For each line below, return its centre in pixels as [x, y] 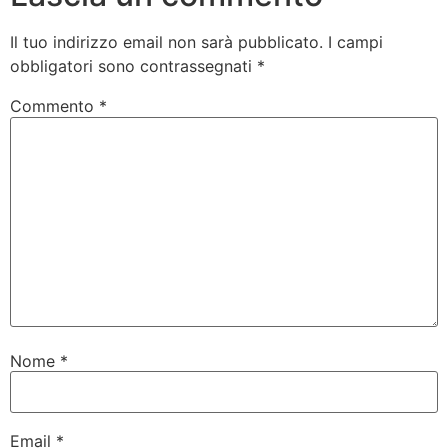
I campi [355, 42]
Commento [54, 106]
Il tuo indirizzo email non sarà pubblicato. [166, 42]
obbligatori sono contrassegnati [133, 66]
